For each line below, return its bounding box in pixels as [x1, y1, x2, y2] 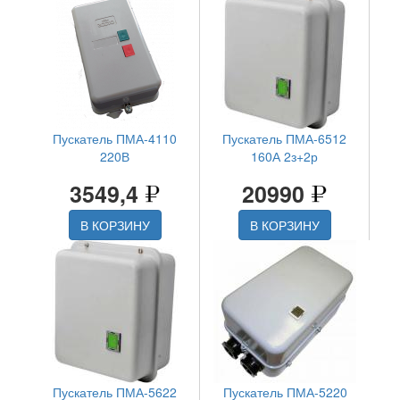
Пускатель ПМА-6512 [222, 129, 346, 147]
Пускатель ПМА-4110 [53, 129, 177, 147]
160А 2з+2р [251, 146, 318, 165]
